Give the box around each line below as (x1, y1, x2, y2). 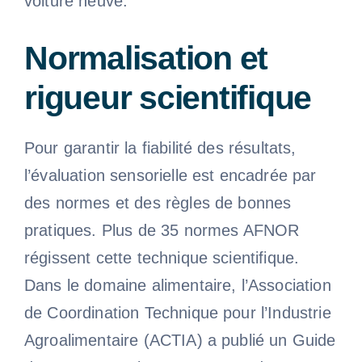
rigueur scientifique (23, 78, 312, 116)
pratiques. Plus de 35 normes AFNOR (23, 221, 300, 239)
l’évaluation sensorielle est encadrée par (23, 166, 317, 184)
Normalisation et (23, 39, 268, 77)
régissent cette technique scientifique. (23, 248, 300, 267)
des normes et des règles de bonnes (23, 193, 292, 212)
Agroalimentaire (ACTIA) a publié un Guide (23, 330, 336, 349)
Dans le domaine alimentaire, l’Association (23, 276, 331, 294)
